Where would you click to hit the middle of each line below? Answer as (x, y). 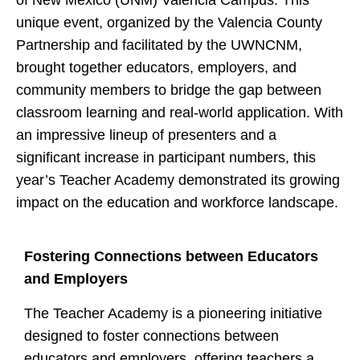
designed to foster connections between (151, 335)
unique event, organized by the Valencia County (169, 22)
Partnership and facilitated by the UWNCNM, (159, 45)
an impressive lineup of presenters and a (146, 135)
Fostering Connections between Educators (171, 257)
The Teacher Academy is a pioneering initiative (173, 313)
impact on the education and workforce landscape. (177, 202)
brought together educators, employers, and (156, 67)
